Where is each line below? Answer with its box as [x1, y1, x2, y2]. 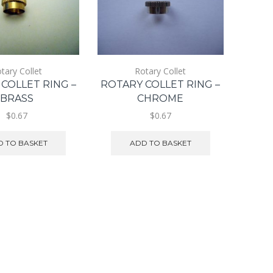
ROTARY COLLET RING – [101, 79, 221, 91]
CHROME [137, 93, 184, 105]
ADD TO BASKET [129, 138, 191, 148]
